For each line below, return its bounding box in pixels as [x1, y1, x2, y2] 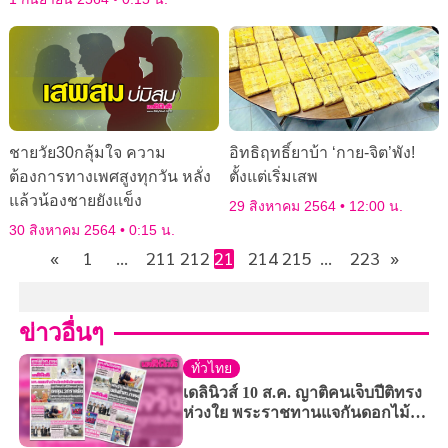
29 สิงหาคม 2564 [229, 198, 340, 215]
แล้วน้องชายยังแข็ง [8, 192, 142, 210]
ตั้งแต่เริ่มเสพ [229, 168, 318, 186]
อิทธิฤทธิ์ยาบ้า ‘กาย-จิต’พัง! [229, 144, 415, 162]
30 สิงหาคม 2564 [8, 222, 120, 239]
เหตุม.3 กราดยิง [182, 424, 291, 442]
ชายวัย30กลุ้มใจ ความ [8, 144, 166, 162]
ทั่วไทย [190, 361, 232, 377]
